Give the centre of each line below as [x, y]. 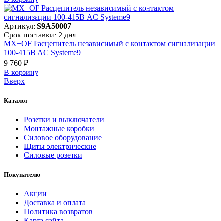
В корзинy [21, 72]
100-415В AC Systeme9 [42, 52]
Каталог [16, 100]
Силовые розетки [53, 155]
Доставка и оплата [55, 203]
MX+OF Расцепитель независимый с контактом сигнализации [110, 43]
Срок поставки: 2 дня [40, 35]
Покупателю [22, 175]
